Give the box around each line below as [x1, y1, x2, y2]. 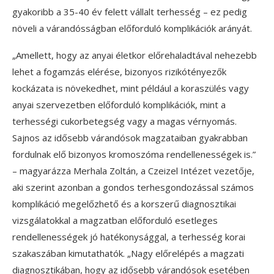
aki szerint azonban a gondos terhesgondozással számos [12, 180, 254, 193]
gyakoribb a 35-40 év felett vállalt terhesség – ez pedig [12, 5, 247, 18]
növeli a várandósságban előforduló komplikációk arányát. [12, 21, 252, 34]
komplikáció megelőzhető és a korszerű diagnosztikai [12, 197, 236, 210]
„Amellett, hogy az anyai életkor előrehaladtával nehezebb [12, 48, 257, 61]
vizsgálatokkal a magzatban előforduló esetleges [12, 213, 218, 226]
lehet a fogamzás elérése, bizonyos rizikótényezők [12, 65, 226, 78]
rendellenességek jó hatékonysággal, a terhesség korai [12, 230, 245, 243]
